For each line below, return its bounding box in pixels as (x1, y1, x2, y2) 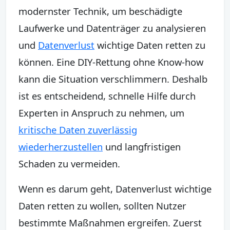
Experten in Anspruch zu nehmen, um (18, 106, 184, 119)
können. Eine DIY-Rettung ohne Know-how (18, 55, 203, 68)
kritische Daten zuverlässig (18, 123, 137, 136)
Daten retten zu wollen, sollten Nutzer (18, 199, 186, 212)
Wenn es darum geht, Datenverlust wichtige (18, 182, 212, 195)
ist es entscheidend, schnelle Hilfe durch (18, 89, 196, 102)
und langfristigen (103, 140, 181, 153)
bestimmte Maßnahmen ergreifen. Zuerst (18, 216, 202, 229)
